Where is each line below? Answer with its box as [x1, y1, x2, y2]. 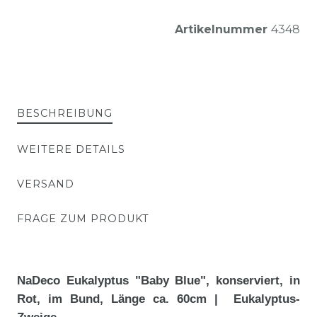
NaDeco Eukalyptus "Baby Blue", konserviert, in [17, 272, 300, 287]
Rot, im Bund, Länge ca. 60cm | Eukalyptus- [17, 291, 300, 306]
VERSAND [17, 177, 74, 190]
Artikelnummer [175, 22, 271, 36]
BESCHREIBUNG [17, 106, 113, 120]
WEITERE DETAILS [17, 142, 125, 156]
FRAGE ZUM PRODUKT [17, 212, 149, 225]
